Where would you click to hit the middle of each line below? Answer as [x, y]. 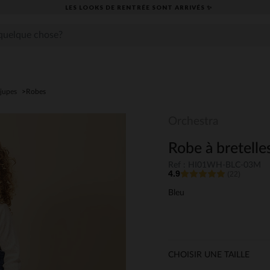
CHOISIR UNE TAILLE [209, 255]
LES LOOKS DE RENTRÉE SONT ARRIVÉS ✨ [138, 7]
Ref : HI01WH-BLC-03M [215, 165]
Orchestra [193, 121]
